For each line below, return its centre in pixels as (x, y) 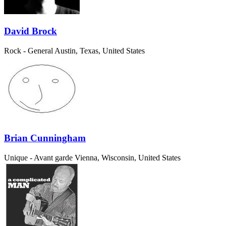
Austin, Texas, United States (100, 50)
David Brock (31, 31)
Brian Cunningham (45, 138)
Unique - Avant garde (38, 158)
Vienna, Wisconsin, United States (128, 158)
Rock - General (29, 50)
